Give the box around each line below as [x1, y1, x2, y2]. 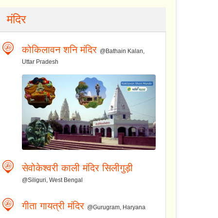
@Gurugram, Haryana [87, 203, 146, 211]
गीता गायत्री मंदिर [22, 200, 85, 211]
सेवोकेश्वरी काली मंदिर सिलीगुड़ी [22, 162, 133, 173]
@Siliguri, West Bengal [22, 176, 83, 183]
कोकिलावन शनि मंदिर [22, 44, 97, 55]
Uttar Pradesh [22, 58, 59, 66]
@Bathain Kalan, [100, 48, 145, 55]
